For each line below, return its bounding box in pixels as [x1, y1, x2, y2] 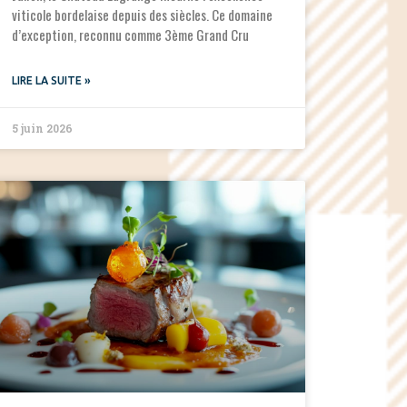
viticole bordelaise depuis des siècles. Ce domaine [11, 5, 273, 25]
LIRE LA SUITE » [11, 74, 91, 87]
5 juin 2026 [11, 121, 73, 136]
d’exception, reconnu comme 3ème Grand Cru [11, 25, 249, 45]
